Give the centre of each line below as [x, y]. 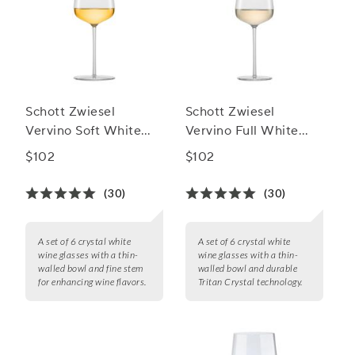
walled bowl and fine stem [91, 269]
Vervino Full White [242, 131]
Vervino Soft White [83, 131]
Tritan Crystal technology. [250, 282]
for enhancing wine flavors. [92, 282]
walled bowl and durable [248, 269]
